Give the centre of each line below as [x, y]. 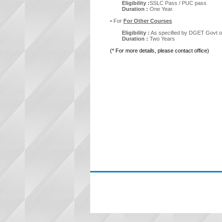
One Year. [162, 9]
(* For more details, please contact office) [160, 51]
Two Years [162, 39]
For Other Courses [148, 21]
